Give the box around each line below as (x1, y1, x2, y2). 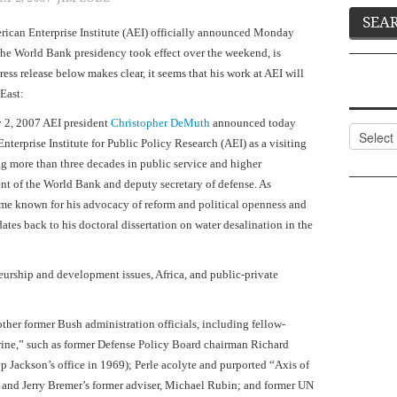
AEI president (43, 116, 111, 130)
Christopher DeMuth (111, 116, 210, 130)
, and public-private (184, 268, 278, 282)
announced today (210, 116, 296, 130)
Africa (155, 268, 184, 282)
